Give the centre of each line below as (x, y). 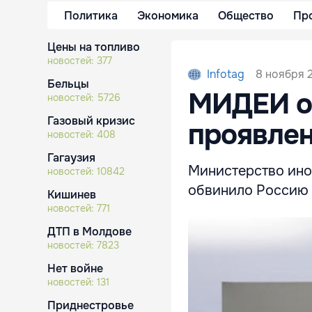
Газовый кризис (91, 121)
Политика (91, 15)
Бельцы (68, 84)
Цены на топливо (94, 47)
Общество (246, 15)
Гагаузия (71, 158)
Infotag (226, 74)
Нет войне (75, 268)
